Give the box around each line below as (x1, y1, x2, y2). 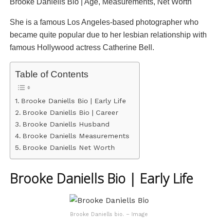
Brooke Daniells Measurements (22, 132, 129, 141)
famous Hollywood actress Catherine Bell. (10, 43, 154, 52)
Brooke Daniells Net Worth (22, 144, 115, 152)
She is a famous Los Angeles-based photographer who (10, 18, 199, 26)
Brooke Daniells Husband (22, 120, 109, 129)
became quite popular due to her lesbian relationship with (10, 30, 207, 39)
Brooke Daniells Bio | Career (22, 109, 118, 117)
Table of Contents (15, 69, 89, 79)
